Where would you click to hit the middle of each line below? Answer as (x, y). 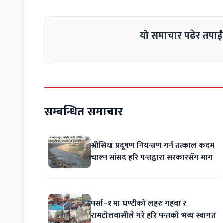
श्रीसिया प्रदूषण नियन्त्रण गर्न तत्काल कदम (153, 145)
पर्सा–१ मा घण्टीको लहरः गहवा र (139, 204)
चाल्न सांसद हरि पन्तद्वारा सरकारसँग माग (152, 157)
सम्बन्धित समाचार (84, 112)
